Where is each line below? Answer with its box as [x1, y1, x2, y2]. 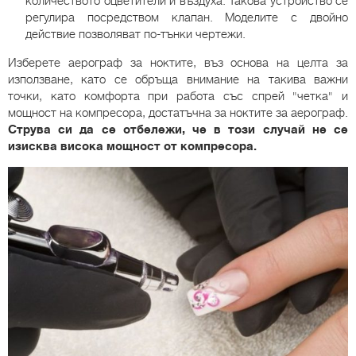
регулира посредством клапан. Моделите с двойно [25, 10, 348, 25]
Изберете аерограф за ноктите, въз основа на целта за [8, 55, 348, 70]
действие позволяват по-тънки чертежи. [25, 26, 246, 41]
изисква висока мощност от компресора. [8, 138, 257, 153]
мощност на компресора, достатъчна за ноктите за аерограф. [8, 105, 348, 120]
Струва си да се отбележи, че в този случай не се [8, 122, 348, 137]
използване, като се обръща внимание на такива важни [8, 72, 348, 87]
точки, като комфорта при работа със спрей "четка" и [8, 88, 348, 103]
